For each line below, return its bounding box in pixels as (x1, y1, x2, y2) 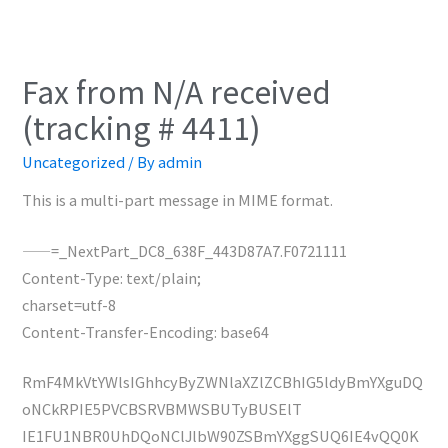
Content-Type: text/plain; (22, 266, 202, 288)
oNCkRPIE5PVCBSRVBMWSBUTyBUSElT (22, 398, 303, 420)
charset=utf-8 (22, 293, 117, 315)
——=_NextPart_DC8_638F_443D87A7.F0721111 (22, 239, 348, 261)
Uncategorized (22, 150, 126, 172)
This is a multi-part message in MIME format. (22, 189, 334, 211)
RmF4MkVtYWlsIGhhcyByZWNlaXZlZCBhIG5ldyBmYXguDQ (22, 371, 424, 393)
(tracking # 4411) (22, 104, 262, 149)
